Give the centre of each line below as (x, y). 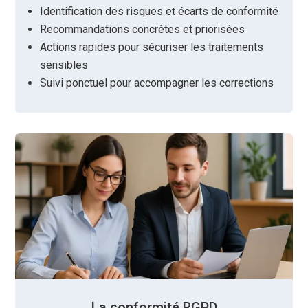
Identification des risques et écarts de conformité (159, 12)
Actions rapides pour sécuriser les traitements (152, 47)
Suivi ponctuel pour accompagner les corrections (157, 83)
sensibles (64, 65)
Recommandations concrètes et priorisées (143, 30)
